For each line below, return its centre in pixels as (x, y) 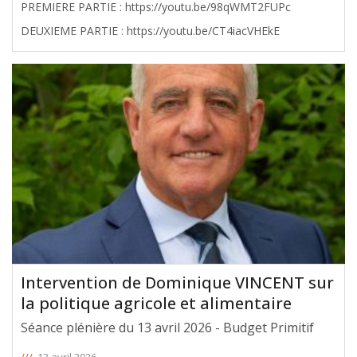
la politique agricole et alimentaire (156, 303)
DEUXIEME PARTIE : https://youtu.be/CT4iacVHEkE (203, 30)
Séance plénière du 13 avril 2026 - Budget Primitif (167, 327)
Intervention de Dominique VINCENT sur (177, 282)
